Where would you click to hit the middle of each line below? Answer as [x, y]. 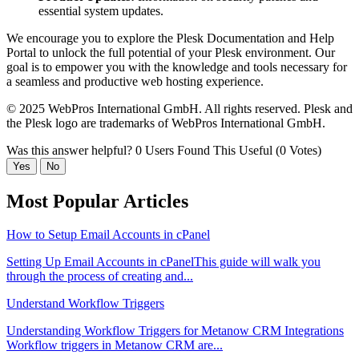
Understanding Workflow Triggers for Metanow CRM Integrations [175, 331]
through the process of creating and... [100, 276]
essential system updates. [101, 10]
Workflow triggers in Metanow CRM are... [115, 345]
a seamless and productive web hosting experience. [135, 81]
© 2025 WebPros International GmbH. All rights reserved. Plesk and [179, 108]
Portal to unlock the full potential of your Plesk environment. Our [171, 52]
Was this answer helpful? [71, 150]
